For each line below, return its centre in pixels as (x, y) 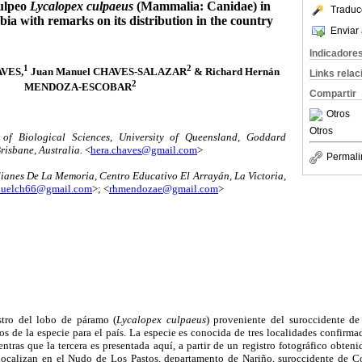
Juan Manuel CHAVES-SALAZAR (107, 71)
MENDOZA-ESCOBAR (78, 86)
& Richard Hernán (236, 71)
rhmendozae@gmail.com (164, 189)
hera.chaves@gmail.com (144, 149)
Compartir (333, 94)
